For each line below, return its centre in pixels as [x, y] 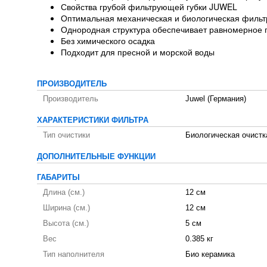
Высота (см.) [66, 223]
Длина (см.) [64, 192]
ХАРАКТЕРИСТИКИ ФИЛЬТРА [93, 120]
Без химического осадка [108, 40]
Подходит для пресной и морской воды [138, 52]
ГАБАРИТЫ [58, 177]
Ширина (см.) [66, 208]
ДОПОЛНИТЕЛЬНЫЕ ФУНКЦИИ [96, 156]
